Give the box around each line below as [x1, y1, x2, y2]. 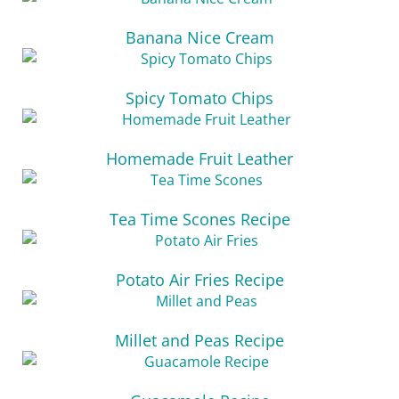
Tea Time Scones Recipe [109, 208, 290, 230]
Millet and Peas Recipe [115, 330, 284, 351]
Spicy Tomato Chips [126, 87, 273, 109]
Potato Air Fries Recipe [115, 269, 284, 290]
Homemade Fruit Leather [106, 148, 293, 169]
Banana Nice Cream [125, 27, 274, 48]
